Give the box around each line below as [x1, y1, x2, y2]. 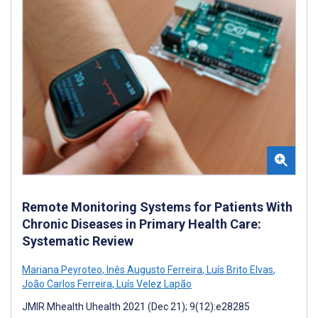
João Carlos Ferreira [22, 278, 112, 290]
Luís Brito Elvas [204, 263, 273, 275]
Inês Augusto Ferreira [104, 263, 202, 275]
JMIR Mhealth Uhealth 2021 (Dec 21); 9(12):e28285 [22, 300, 250, 312]
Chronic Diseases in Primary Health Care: [22, 216, 261, 231]
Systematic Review [22, 233, 133, 248]
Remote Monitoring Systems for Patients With [22, 199, 292, 214]
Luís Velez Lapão [114, 278, 192, 290]
